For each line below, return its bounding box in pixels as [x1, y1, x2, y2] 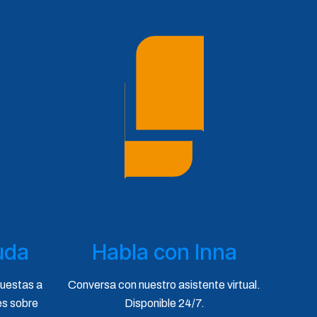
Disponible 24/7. [124, 296, 204, 309]
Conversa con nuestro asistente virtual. [68, 278, 260, 291]
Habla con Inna [91, 238, 237, 265]
